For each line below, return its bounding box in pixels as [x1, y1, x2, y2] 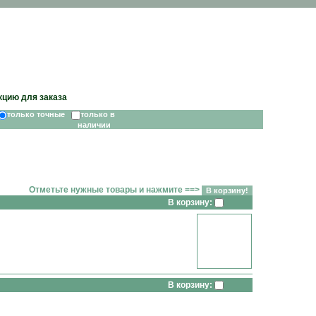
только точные [7, 110, 71, 119]
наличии [78, 121, 115, 129]
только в [80, 110, 115, 119]
